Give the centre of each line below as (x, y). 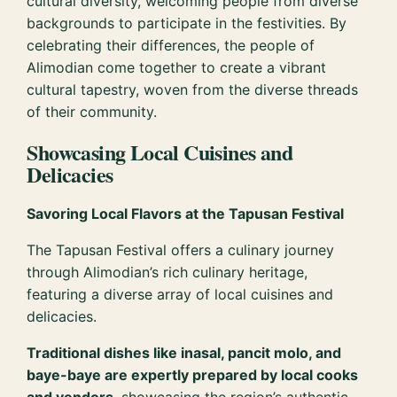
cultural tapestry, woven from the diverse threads (193, 90)
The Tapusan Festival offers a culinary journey (181, 250)
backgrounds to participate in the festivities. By (187, 23)
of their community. (92, 112)
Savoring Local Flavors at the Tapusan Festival (186, 214)
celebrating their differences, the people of (171, 46)
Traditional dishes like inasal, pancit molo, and (184, 353)
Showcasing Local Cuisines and (160, 152)
